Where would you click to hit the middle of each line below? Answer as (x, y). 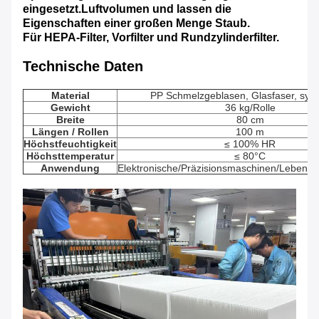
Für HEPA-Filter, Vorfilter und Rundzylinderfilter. (151, 38)
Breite (70, 120)
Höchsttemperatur (70, 156)
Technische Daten (83, 67)
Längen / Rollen (70, 132)
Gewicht (70, 108)
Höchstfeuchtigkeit (70, 144)
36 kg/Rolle (250, 108)
